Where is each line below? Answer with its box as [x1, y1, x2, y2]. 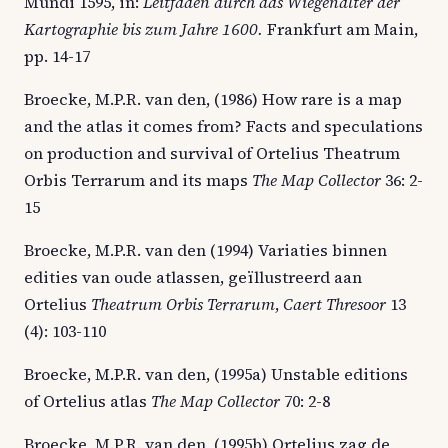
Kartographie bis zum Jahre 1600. [24, 17, 267, 40]
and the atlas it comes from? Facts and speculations [24, 114, 423, 137]
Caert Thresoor [283, 292, 386, 315]
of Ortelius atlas [24, 389, 151, 412]
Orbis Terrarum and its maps [24, 168, 252, 191]
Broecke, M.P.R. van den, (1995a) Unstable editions [24, 362, 408, 385]
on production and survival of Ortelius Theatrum [24, 141, 400, 164]
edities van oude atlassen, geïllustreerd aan [24, 265, 362, 288]
